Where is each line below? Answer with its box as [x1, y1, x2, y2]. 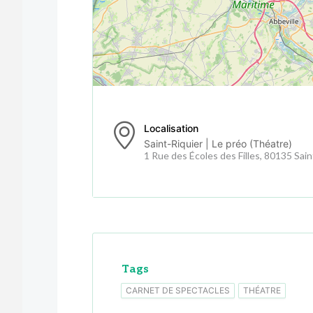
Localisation [144, 122, 198, 135]
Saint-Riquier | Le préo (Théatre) [144, 138, 292, 150]
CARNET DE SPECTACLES [126, 284, 230, 296]
